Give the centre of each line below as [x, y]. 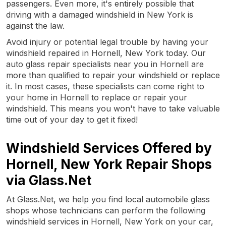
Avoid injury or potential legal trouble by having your [107, 42]
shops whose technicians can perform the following [106, 210]
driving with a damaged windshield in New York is [100, 14]
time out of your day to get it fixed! [72, 119]
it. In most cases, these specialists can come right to [105, 86]
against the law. [35, 25]
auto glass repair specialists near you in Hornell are [105, 64]
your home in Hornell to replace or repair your [97, 97]
